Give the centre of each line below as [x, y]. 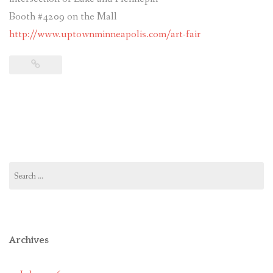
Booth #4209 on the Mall [63, 16]
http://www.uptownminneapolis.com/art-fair [105, 34]
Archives [29, 240]
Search [19, 168]
